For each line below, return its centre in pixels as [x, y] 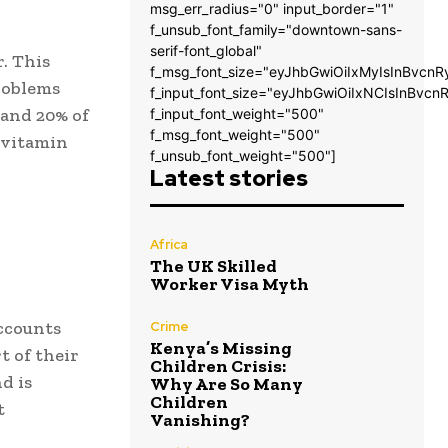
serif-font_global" [206, 51]
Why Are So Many [226, 384]
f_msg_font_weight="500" [235, 135]
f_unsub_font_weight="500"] [243, 156]
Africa [169, 244]
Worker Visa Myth [229, 283]
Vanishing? [200, 420]
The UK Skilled [213, 265]
